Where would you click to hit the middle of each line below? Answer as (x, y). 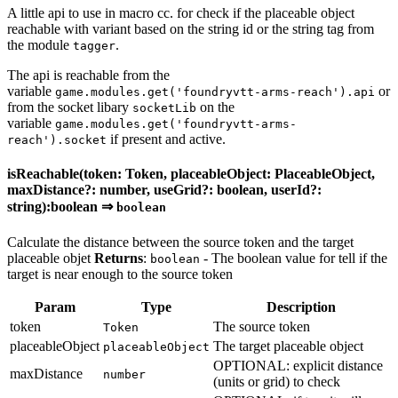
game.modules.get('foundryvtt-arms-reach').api (215, 92)
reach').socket (57, 140)
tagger (94, 46)
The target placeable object (288, 346)
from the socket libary (70, 107)
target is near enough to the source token (120, 274)
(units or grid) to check (277, 381)
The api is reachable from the (88, 76)
